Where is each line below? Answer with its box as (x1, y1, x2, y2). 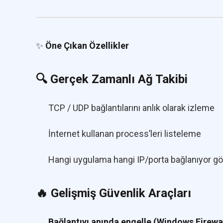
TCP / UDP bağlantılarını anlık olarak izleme (48, 103, 215, 113)
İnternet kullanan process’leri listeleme (48, 128, 201, 139)
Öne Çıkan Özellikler (45, 40, 129, 51)
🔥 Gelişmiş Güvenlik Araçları (36, 186, 191, 201)
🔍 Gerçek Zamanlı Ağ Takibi (36, 72, 188, 87)
